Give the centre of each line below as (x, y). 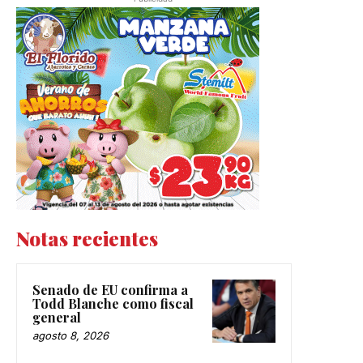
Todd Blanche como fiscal (113, 304)
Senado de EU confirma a (110, 290)
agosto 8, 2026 (70, 336)
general (57, 318)
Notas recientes (87, 239)
